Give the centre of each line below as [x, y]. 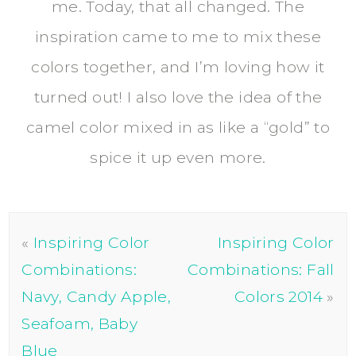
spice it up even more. [178, 157]
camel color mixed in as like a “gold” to [178, 127]
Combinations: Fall [261, 269]
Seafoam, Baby [80, 323]
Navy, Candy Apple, [97, 296]
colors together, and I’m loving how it [178, 66]
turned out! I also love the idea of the [178, 97]
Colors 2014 [279, 296]
